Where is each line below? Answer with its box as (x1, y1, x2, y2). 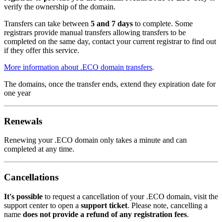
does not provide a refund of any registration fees (23, 210, 187, 219)
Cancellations (4, 172, 58, 183)
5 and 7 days (91, 19, 133, 28)
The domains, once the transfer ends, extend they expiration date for (4, 79, 216, 88)
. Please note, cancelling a (127, 201, 208, 210)
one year (4, 88, 31, 97)
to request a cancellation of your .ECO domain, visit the (43, 192, 218, 201)
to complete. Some (133, 19, 193, 28)
